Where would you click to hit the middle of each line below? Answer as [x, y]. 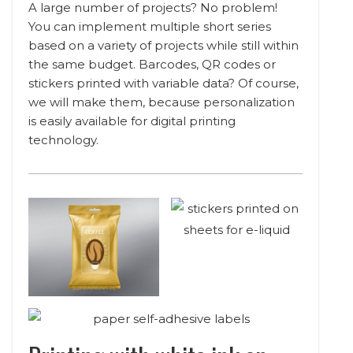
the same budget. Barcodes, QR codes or [152, 64]
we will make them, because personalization [162, 102]
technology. [63, 139]
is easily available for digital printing [132, 121]
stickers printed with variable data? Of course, [163, 83]
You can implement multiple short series [150, 26]
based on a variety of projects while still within [163, 45]
